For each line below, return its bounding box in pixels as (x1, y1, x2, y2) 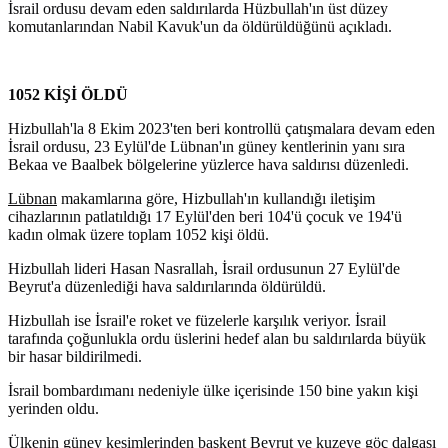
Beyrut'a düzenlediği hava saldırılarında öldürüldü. (8, 278, 326, 296)
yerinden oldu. (8, 400, 99, 418)
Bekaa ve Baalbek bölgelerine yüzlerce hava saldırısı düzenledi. (8, 156, 409, 174)
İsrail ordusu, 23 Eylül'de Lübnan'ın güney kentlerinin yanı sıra (8, 138, 405, 156)
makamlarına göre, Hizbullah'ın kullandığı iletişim (57, 190, 375, 208)
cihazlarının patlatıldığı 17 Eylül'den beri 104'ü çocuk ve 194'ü (8, 208, 402, 226)
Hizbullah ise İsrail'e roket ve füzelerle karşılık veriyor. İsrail (8, 312, 386, 330)
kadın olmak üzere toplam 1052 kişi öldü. (8, 226, 269, 244)
